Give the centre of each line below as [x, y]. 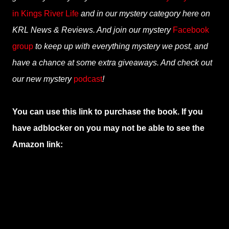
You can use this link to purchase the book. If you [108, 112]
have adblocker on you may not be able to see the [108, 128]
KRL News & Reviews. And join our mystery [93, 30]
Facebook [191, 30]
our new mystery [43, 79]
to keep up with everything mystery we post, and [121, 46]
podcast [88, 79]
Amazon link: [38, 144]
